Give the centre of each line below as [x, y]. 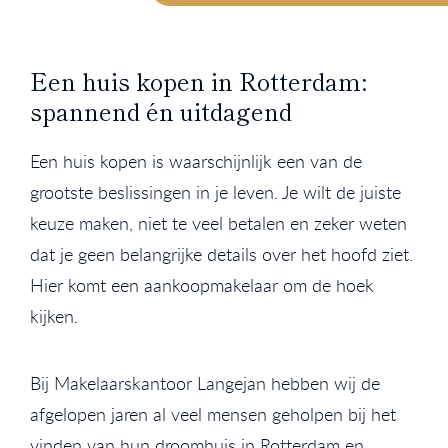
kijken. [54, 315]
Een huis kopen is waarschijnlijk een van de [196, 160]
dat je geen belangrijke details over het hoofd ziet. [221, 253]
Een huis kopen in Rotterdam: [198, 80]
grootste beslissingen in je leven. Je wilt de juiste [215, 191]
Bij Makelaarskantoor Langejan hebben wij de [205, 382]
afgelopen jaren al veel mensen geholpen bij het [213, 413]
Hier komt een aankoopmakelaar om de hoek [202, 284]
